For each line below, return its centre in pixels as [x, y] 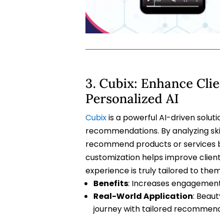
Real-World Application [143, 196]
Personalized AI [132, 99]
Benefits [110, 184]
